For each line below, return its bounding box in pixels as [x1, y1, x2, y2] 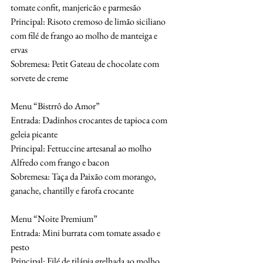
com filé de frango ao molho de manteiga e [11, 29, 157, 42]
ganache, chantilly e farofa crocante [11, 184, 134, 197]
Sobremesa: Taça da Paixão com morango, [11, 170, 158, 183]
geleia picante [11, 128, 58, 141]
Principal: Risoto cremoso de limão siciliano [11, 15, 167, 28]
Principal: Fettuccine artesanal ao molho [11, 142, 153, 155]
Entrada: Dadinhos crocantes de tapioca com [11, 114, 169, 127]
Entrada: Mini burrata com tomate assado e [11, 227, 162, 240]
